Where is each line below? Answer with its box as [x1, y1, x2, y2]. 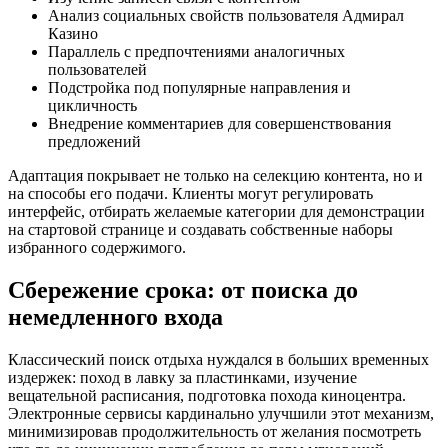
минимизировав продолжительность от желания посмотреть [8, 423, 421, 441]
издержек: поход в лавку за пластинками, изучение [8, 369, 357, 387]
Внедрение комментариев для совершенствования [48, 115, 391, 133]
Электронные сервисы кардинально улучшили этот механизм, [8, 405, 434, 423]
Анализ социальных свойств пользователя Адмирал [48, 7, 404, 25]
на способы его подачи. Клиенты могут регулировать [8, 185, 373, 203]
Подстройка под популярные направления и [48, 79, 351, 97]
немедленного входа [8, 304, 223, 331]
